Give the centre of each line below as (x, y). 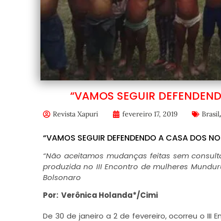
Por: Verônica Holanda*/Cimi (100, 195)
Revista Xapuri (75, 114)
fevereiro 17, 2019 (150, 114)
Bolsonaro (62, 177)
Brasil (210, 114)
